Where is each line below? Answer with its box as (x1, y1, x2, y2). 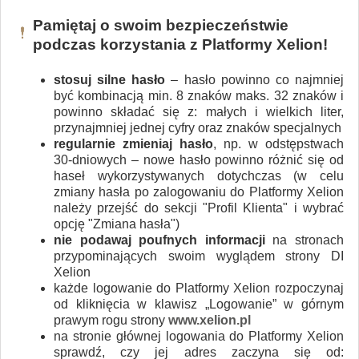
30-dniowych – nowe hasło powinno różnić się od (54, 152, 344, 167)
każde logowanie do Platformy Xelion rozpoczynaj (54, 280, 344, 295)
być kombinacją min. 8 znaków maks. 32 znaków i (54, 88, 344, 103)
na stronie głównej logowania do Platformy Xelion (54, 329, 344, 343)
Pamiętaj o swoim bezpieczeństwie (33, 16, 288, 34)
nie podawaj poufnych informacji (54, 232, 265, 247)
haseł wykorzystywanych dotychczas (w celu (54, 168, 344, 183)
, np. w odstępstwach (213, 136, 344, 151)
